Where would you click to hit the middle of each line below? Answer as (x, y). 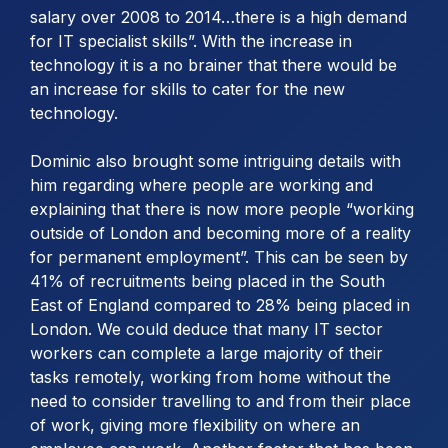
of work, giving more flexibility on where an (195, 424)
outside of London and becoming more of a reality (220, 232)
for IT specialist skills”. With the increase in (191, 40)
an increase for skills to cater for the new (187, 88)
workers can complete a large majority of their (206, 352)
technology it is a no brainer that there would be (213, 64)
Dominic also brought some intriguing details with (215, 160)
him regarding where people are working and (201, 184)
